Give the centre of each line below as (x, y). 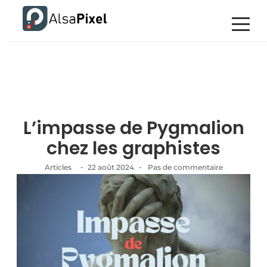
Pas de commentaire (184, 167)
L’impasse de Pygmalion (133, 128)
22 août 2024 (111, 167)
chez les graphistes (133, 148)
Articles (58, 167)
